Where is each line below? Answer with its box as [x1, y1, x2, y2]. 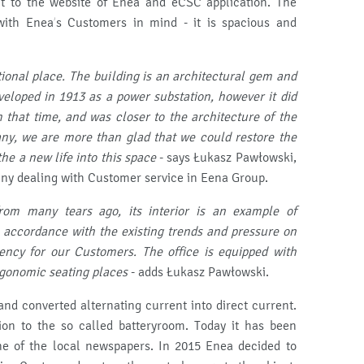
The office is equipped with [141, 244, 297, 260]
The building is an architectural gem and [69, 68, 297, 84]
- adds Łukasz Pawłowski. [128, 264, 269, 280]
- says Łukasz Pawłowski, [155, 149, 297, 166]
